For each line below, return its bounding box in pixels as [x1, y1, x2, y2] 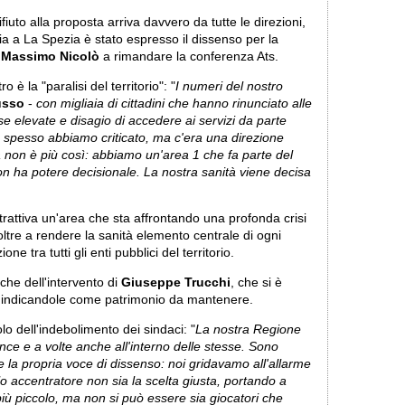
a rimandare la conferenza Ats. [99, 50, 278, 64]
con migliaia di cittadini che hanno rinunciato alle [36, 96, 312, 110]
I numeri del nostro [175, 79, 283, 93]
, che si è [231, 275, 282, 289]
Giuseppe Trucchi [121, 275, 231, 289]
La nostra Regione [195, 322, 301, 336]
